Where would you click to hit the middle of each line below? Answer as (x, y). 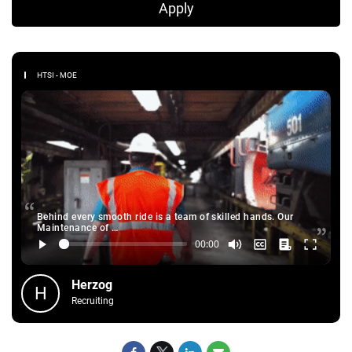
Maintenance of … (78, 227)
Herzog (92, 284)
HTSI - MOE (57, 75)
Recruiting (93, 301)
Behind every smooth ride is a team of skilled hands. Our (165, 216)
